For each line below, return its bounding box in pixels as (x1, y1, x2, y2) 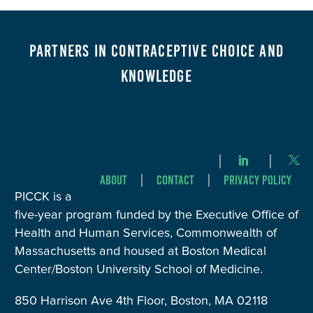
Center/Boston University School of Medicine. (15, 263, 263, 276)
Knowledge (121, 66, 192, 86)
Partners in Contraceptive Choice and (29, 41, 284, 61)
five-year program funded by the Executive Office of (15, 208, 298, 221)
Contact (156, 171, 194, 188)
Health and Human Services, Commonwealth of (15, 226, 277, 240)
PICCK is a (15, 190, 72, 203)
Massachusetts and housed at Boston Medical (15, 245, 266, 258)
